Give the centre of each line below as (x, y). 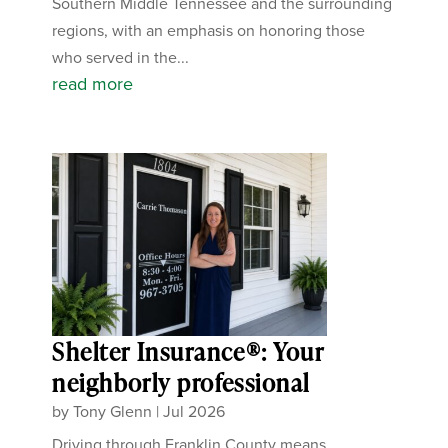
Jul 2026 (194, 412)
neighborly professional (181, 383)
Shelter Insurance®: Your (188, 352)
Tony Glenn (113, 412)
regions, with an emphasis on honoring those (209, 31)
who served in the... (121, 58)
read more (93, 84)
